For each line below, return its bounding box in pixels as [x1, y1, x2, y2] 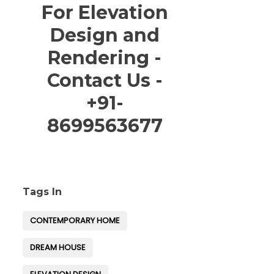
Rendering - [48, 46, 162, 69]
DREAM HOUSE [29, 242, 86, 253]
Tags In [22, 186, 62, 198]
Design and [50, 24, 160, 46]
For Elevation [41, 1, 168, 24]
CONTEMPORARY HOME [29, 215, 120, 226]
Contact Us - [46, 69, 163, 92]
